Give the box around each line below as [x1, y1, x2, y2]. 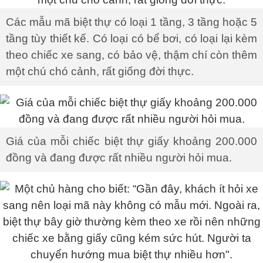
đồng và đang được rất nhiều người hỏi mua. [6, 151, 232, 164]
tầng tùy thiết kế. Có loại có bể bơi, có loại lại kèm [6, 32, 257, 45]
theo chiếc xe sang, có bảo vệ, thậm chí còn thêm [6, 49, 257, 61]
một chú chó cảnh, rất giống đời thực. [6, 65, 194, 77]
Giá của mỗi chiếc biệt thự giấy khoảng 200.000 [6, 135, 257, 147]
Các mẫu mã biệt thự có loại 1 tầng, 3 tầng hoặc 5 [6, 16, 257, 28]
